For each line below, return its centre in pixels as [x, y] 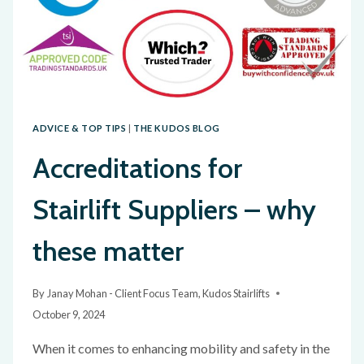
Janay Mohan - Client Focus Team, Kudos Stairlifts [159, 294]
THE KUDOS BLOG [177, 128]
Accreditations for [137, 169]
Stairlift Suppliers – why [174, 210]
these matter [108, 251]
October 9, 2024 [69, 315]
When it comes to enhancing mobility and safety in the [181, 349]
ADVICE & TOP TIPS [80, 128]
